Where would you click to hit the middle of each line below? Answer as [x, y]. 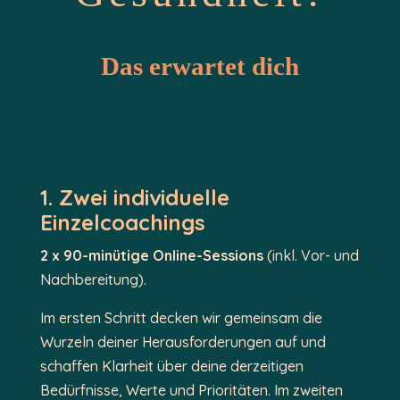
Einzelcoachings [122, 222]
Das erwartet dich [200, 66]
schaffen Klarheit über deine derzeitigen [171, 366]
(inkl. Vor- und [311, 255]
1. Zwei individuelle [134, 197]
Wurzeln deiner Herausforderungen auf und [183, 342]
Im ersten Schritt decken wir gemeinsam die [181, 318]
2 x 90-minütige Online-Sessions [151, 255]
